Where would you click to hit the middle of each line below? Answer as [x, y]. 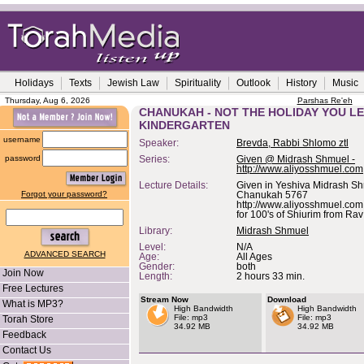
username [22, 139]
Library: [156, 231]
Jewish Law [133, 83]
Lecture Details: [175, 185]
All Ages [254, 257]
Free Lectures [33, 288]
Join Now [23, 273]
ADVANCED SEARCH [65, 254]
